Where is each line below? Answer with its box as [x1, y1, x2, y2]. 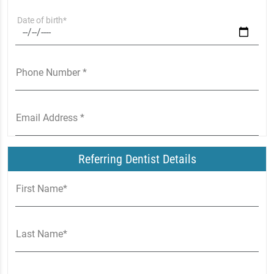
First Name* [16, 183, 67, 194]
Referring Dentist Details [78, 152, 196, 166]
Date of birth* [17, 15, 67, 26]
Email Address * [16, 112, 84, 124]
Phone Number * [16, 67, 87, 78]
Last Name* [16, 228, 67, 240]
